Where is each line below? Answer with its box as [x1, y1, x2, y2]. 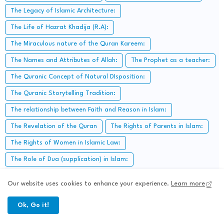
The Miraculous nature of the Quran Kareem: [10, 40, 145, 47]
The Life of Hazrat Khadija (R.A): [10, 23, 108, 30]
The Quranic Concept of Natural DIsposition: [10, 73, 145, 80]
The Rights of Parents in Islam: [110, 122, 203, 129]
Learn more [171, 180, 205, 187]
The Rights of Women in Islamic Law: [10, 139, 120, 146]
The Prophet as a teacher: [131, 56, 210, 63]
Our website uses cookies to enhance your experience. [7, 180, 171, 187]
